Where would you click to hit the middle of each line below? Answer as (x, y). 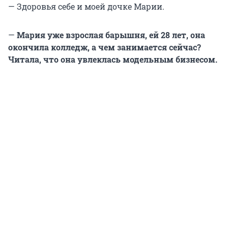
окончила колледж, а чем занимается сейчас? (105, 47)
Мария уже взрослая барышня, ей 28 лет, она (110, 35)
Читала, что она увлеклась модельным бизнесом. (113, 59)
